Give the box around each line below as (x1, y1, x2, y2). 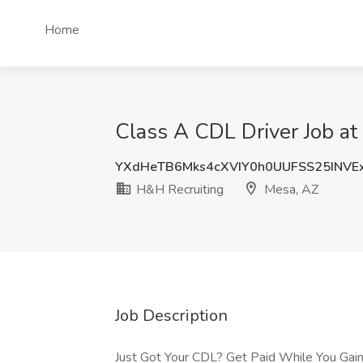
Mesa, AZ (261, 181, 318, 199)
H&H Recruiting (133, 181, 224, 199)
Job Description (115, 305, 228, 327)
